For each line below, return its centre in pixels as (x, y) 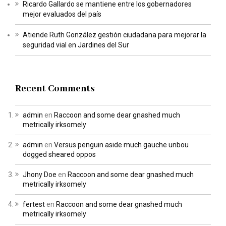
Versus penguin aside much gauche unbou (121, 145)
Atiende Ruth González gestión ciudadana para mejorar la (115, 35)
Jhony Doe (40, 175)
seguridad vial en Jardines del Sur (76, 45)
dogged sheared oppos (59, 155)
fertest (34, 205)
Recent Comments (55, 89)
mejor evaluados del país (62, 14)
